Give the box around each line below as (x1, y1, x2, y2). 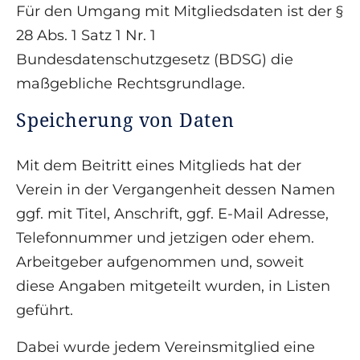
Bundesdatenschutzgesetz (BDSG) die (16, 51, 293, 69)
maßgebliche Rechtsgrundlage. (16, 75, 245, 93)
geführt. (16, 301, 73, 320)
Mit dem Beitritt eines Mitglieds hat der (16, 157, 301, 175)
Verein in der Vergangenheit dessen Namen (16, 181, 335, 199)
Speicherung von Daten (16, 107, 235, 133)
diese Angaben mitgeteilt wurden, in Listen (16, 277, 330, 296)
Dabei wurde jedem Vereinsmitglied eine (16, 338, 315, 357)
